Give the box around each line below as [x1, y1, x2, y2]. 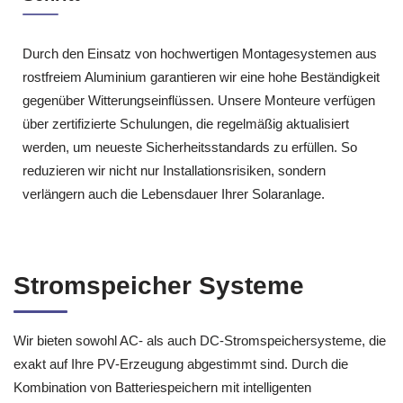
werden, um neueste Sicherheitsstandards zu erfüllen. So [22, 139, 357, 155]
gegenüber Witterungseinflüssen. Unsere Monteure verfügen [22, 92, 375, 108]
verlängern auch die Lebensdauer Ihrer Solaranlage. [22, 185, 325, 201]
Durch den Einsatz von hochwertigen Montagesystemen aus [22, 45, 377, 61]
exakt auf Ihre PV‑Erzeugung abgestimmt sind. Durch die [13, 356, 348, 372]
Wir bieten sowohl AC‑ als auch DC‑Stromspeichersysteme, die [13, 333, 386, 349]
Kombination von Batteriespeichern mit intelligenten [13, 380, 311, 396]
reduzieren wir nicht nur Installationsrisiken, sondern [22, 162, 326, 178]
